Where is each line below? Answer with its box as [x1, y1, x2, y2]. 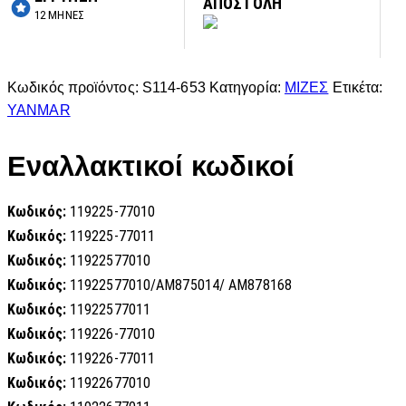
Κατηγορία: [208, 80, 285, 96]
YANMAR [7, 102, 71, 119]
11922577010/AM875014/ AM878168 [69, 276, 292, 295]
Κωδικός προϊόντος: [7, 80, 142, 96]
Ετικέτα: [332, 80, 383, 96]
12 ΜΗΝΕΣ [34, 7, 84, 22]
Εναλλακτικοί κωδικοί [7, 150, 295, 183]
